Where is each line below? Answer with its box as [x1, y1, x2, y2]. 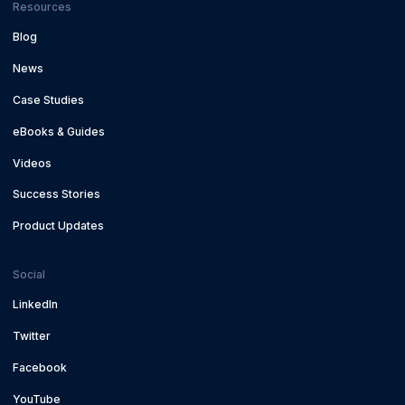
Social [12, 267, 45, 281]
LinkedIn [12, 297, 58, 312]
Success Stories [12, 187, 100, 202]
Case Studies [12, 92, 84, 107]
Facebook [12, 360, 67, 374]
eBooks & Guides [12, 124, 105, 138]
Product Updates [12, 219, 104, 233]
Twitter [12, 329, 51, 344]
